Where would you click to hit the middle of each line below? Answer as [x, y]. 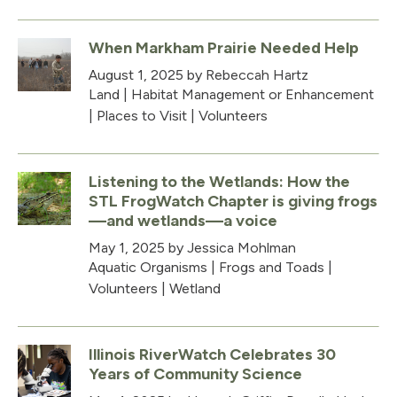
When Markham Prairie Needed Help [224, 47]
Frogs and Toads [272, 267]
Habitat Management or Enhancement [253, 94]
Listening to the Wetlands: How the [219, 181]
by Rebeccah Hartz [246, 74]
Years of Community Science [195, 374]
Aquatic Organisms [148, 267]
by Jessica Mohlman [230, 247]
